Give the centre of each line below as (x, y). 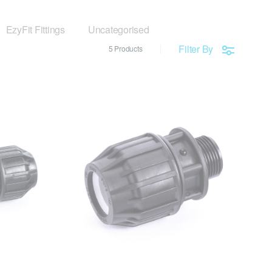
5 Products (125, 48)
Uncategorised (118, 29)
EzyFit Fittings (35, 29)
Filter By (196, 49)
